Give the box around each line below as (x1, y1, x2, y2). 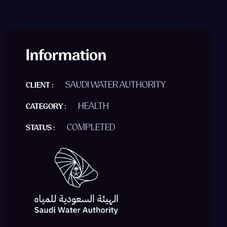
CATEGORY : (26, 101, 68, 113)
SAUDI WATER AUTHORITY (65, 79, 166, 93)
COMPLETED (67, 122, 116, 135)
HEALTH (78, 100, 109, 114)
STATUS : (26, 123, 57, 134)
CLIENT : (26, 80, 56, 92)
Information (26, 46, 107, 68)
